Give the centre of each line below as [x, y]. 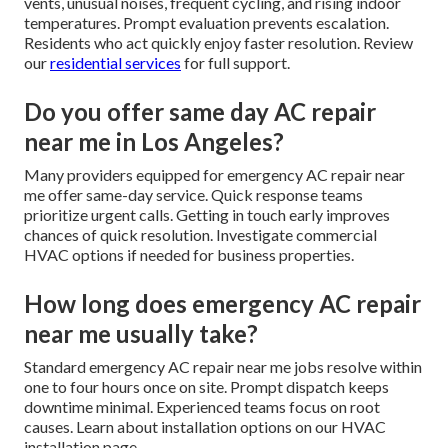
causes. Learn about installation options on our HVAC [205, 427]
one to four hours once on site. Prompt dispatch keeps [206, 387]
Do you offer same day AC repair [200, 112]
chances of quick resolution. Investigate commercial [200, 235]
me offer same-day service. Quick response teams [193, 195]
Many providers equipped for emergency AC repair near [214, 175]
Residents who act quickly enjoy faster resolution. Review [218, 43]
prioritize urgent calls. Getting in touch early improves [207, 215]
